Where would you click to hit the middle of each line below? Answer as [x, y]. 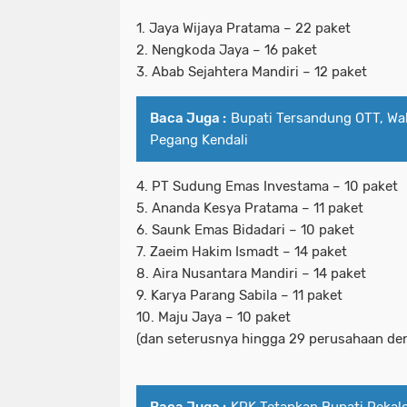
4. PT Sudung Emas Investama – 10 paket [267, 187]
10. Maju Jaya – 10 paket [213, 318]
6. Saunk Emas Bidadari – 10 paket [245, 230]
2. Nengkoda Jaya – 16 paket [227, 50]
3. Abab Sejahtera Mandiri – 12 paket [252, 72]
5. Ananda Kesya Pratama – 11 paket [250, 208]
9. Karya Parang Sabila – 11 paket [239, 296]
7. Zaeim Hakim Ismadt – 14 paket [242, 252]
